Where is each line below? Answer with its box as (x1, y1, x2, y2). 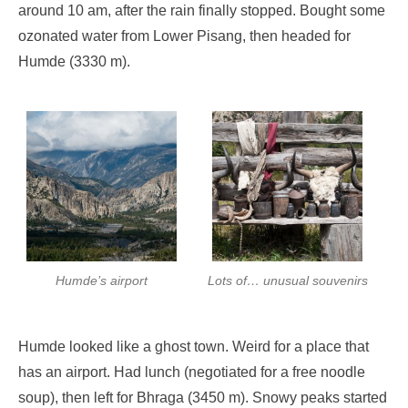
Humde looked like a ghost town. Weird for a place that (18, 339, 369, 355)
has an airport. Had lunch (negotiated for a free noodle (18, 364, 365, 381)
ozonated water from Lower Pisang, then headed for (18, 28, 351, 45)
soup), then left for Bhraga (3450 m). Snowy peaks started (18, 390, 387, 406)
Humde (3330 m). (18, 54, 130, 70)
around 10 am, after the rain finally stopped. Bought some (18, 3, 385, 19)
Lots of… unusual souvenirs (207, 273, 368, 289)
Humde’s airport (56, 273, 148, 289)
